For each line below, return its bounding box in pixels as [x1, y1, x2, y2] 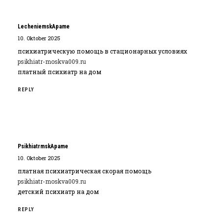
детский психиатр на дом [18, 188, 99, 195]
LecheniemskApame [18, 23, 70, 30]
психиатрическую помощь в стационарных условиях [18, 47, 187, 55]
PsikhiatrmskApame [18, 143, 68, 150]
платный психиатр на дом [18, 68, 101, 76]
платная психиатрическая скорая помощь [18, 167, 151, 175]
